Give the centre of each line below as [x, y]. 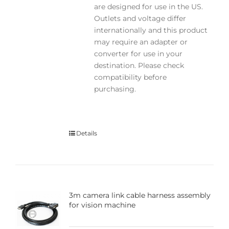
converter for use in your [138, 53]
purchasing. [115, 89]
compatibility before [130, 77]
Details [86, 133]
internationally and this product [151, 30]
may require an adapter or [141, 42]
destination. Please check [139, 65]
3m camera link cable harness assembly [140, 195]
